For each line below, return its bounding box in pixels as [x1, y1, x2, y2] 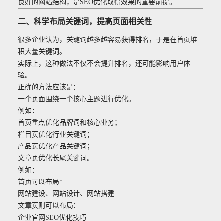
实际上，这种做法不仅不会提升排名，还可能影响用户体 [18, 60, 190, 67]
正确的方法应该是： [18, 83, 80, 91]
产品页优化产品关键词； [18, 143, 94, 150]
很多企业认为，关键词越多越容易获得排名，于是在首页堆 [18, 36, 197, 43]
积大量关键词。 [18, 48, 66, 55]
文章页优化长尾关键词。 [18, 154, 94, 162]
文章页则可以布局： [18, 202, 80, 209]
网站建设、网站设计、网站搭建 [18, 190, 114, 197]
